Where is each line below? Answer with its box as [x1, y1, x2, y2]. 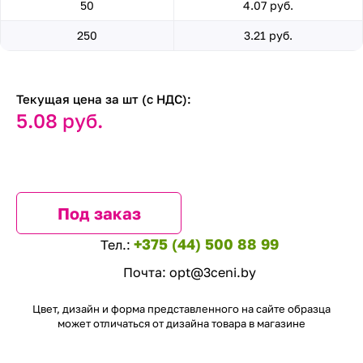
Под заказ [57, 203, 141, 223]
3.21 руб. [244, 28, 293, 42]
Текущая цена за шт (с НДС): [16, 92, 191, 106]
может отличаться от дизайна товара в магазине [58, 317, 305, 330]
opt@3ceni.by [169, 264, 256, 280]
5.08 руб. [16, 109, 103, 132]
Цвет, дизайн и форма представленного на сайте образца [32, 302, 331, 315]
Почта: [123, 264, 169, 280]
